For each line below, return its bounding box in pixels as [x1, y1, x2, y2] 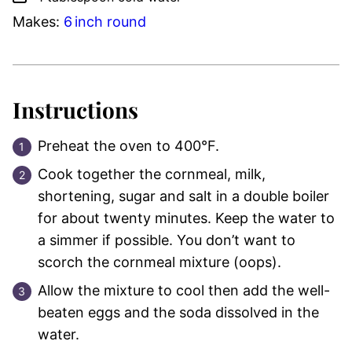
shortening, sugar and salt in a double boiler [38, 188, 329, 204]
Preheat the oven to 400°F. [38, 137, 219, 154]
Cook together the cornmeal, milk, [38, 166, 266, 182]
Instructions [13, 95, 144, 124]
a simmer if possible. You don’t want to [38, 232, 295, 248]
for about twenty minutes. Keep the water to [38, 210, 335, 226]
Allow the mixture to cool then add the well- [38, 282, 330, 299]
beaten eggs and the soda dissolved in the [38, 304, 319, 321]
